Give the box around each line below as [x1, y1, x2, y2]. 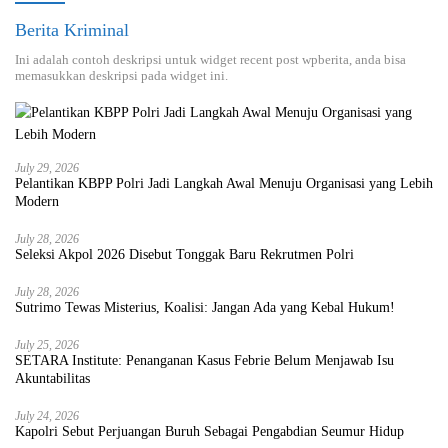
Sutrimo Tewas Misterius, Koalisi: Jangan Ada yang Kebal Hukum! [15, 299, 396, 315]
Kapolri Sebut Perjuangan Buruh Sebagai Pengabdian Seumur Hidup [15, 423, 404, 439]
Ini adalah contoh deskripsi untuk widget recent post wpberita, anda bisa [15, 51, 406, 67]
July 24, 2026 [15, 408, 79, 423]
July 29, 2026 [15, 160, 79, 175]
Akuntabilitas [15, 370, 90, 386]
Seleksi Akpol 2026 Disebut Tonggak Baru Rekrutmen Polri [15, 246, 355, 262]
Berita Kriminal [15, 19, 129, 40]
